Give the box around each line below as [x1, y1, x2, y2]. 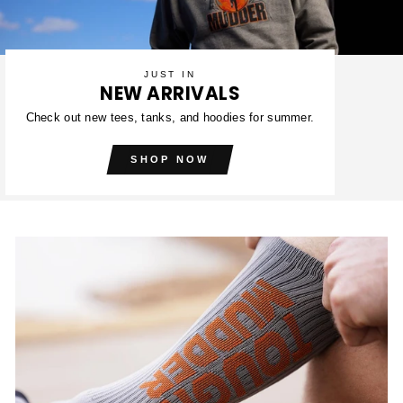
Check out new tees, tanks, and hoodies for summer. [25, 110, 315, 124]
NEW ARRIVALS [100, 81, 240, 107]
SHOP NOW [130, 154, 210, 166]
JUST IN [143, 69, 197, 80]
